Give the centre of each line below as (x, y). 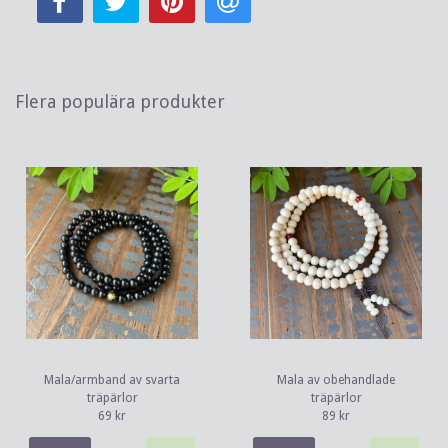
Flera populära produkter (120, 102)
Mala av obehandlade (336, 380)
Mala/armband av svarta (112, 380)
